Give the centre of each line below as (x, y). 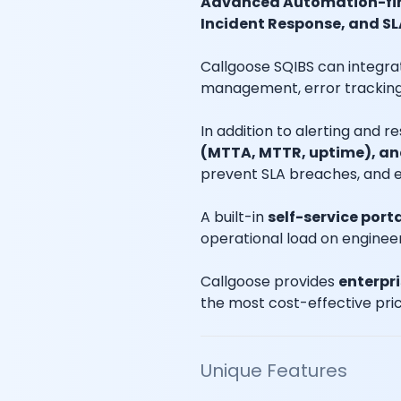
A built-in (234, 217)
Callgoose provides (269, 282)
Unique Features (273, 371)
